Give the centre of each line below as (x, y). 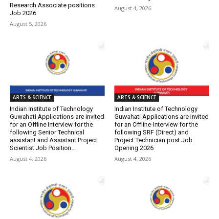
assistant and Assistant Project (54, 140)
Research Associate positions (52, 5)
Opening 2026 (134, 148)
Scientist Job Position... (43, 148)
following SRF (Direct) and (152, 132)
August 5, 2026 (28, 24)
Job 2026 (23, 13)
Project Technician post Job (153, 140)
